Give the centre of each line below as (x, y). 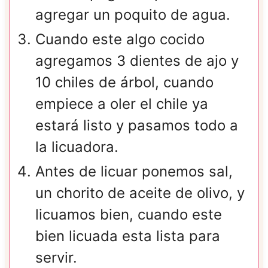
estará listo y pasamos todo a (136, 126)
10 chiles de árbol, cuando (124, 83)
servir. (56, 258)
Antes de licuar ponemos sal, (134, 172)
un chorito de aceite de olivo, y (140, 193)
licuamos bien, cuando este (128, 215)
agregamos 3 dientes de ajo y (137, 61)
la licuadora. (77, 147)
